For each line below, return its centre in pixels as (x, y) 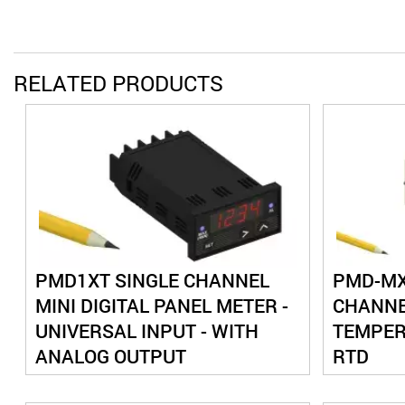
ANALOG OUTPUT (111, 357)
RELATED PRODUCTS (118, 84)
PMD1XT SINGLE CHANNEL (153, 281)
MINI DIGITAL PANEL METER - (162, 306)
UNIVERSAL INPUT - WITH (147, 331)
